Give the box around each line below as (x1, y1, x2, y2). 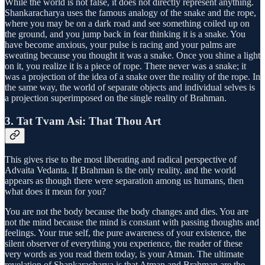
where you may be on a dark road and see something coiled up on (5, 18, 250, 28)
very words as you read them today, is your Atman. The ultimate (5, 249, 244, 260)
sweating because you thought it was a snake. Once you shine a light (5, 50, 260, 60)
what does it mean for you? (5, 186, 106, 197)
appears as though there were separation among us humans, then (5, 176, 244, 186)
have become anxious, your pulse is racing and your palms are (5, 39, 236, 50)
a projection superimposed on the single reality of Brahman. (5, 92, 227, 103)
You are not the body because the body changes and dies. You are (5, 206, 248, 217)
